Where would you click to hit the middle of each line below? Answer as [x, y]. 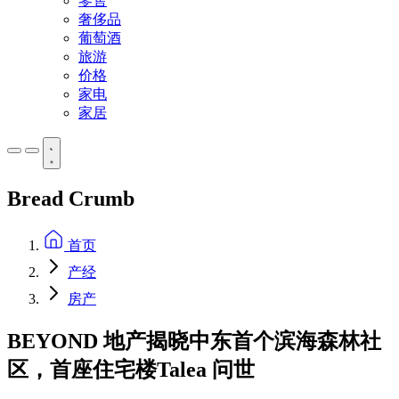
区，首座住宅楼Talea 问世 [131, 369]
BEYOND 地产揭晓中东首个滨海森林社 [194, 341]
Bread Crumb [71, 198]
